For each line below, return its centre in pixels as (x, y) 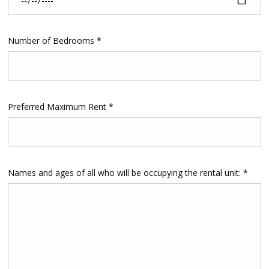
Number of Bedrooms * (54, 41)
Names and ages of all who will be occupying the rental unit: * (128, 173)
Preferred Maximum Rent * (60, 107)
